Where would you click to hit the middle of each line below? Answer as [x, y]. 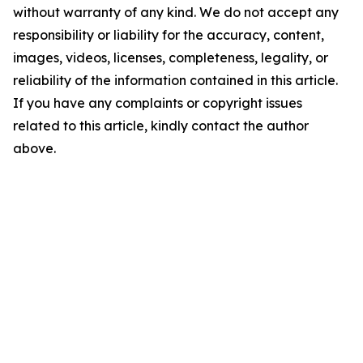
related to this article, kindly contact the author [161, 126]
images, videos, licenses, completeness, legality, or [171, 58]
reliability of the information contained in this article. [175, 80]
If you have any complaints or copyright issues [158, 103]
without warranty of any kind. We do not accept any [176, 12]
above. [34, 148]
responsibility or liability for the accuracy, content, [169, 35]
